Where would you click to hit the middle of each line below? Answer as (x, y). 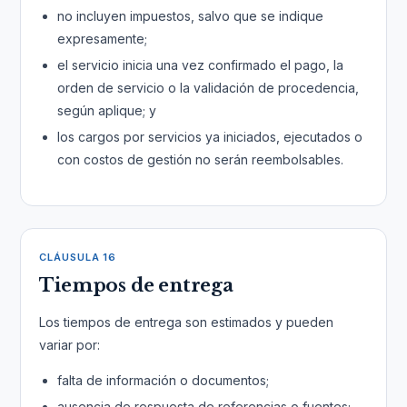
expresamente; (103, 39)
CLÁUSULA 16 (78, 257)
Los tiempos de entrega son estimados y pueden (187, 322)
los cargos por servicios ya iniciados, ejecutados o (210, 137)
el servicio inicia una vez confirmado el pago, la (201, 65)
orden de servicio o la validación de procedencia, (208, 88)
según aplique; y (107, 110)
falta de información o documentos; (164, 380)
